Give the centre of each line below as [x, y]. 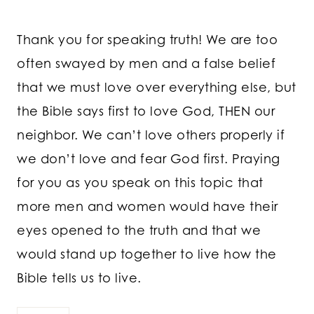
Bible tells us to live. [79, 277]
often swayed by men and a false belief [146, 63]
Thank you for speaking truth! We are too [147, 39]
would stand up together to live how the [147, 253]
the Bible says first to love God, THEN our [146, 110]
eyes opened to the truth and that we [139, 230]
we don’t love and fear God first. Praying [149, 158]
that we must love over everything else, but [157, 87]
